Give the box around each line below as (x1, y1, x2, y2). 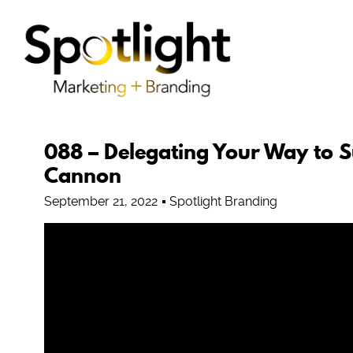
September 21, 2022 (43, 194, 158, 209)
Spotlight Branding (169, 194, 277, 209)
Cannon (43, 161, 121, 190)
